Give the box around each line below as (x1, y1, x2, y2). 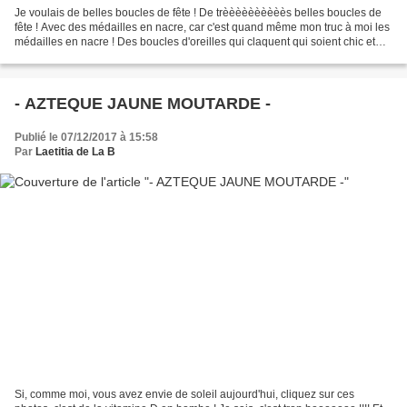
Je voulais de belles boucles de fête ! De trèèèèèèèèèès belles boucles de (15, 5, 382, 19)
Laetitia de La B (35, 144, 115, 158)
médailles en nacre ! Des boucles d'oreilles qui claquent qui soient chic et (15, 35, 375, 48)
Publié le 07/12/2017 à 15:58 (15, 130, 158, 144)
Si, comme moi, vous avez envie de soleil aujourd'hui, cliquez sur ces (15, 388, 354, 402)
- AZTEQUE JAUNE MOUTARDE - (15, 94, 271, 113)
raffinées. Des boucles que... (15, 49, 154, 63)
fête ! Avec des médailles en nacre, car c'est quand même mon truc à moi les (15, 20, 390, 34)
